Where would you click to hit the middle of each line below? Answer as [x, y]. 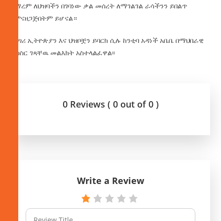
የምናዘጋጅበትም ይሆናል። [44, 18]
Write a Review [110, 181]
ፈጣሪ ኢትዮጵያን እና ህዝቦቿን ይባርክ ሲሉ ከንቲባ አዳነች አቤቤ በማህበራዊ [108, 40]
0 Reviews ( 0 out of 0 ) [110, 104]
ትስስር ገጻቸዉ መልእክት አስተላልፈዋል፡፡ [63, 53]
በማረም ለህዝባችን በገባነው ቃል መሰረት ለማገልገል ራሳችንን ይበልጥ [99, 6]
